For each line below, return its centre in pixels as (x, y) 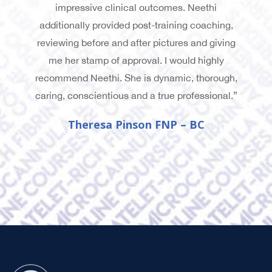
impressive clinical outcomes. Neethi (136, 8)
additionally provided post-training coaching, (136, 25)
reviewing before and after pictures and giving (136, 43)
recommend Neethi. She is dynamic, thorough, (136, 78)
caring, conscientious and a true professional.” (136, 96)
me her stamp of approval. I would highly (136, 60)
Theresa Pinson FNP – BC (136, 124)
